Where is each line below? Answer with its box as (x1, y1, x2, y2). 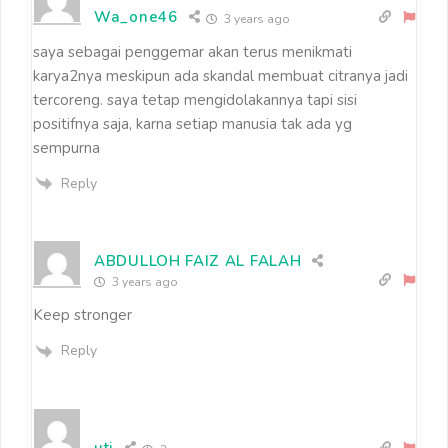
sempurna (33, 137, 100, 158)
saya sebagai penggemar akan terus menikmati (33, 41, 352, 62)
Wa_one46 (94, 6, 178, 27)
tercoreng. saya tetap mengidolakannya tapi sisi (33, 89, 357, 110)
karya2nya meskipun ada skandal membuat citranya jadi (33, 65, 408, 86)
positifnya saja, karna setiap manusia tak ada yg (33, 113, 352, 134)
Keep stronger (33, 305, 132, 326)
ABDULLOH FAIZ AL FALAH (94, 251, 302, 272)
